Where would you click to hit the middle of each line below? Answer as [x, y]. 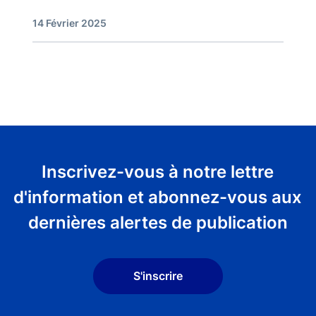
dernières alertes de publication [158, 222]
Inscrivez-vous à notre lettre [158, 171]
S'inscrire [158, 276]
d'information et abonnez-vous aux [158, 197]
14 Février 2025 [69, 23]
